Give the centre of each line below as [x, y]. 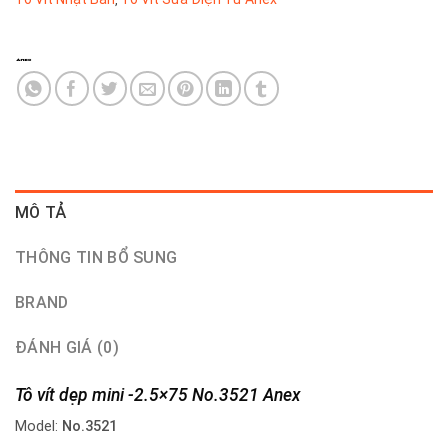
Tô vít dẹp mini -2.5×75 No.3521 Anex [157, 395]
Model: [36, 426]
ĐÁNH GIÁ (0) [67, 347]
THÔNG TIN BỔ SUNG [96, 257]
